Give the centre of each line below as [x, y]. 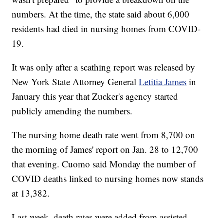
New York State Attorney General [75, 82]
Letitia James [163, 82]
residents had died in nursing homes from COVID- [106, 29]
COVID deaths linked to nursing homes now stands [108, 179]
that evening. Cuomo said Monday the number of [104, 164]
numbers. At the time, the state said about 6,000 [101, 14]
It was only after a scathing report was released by [104, 67]
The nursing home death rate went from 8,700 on [104, 135]
